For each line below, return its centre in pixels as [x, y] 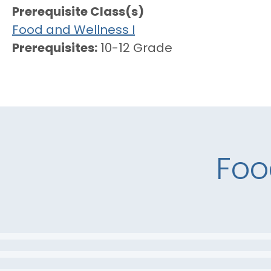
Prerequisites [53, 49]
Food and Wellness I [73, 31]
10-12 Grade [136, 49]
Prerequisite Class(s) [78, 12]
